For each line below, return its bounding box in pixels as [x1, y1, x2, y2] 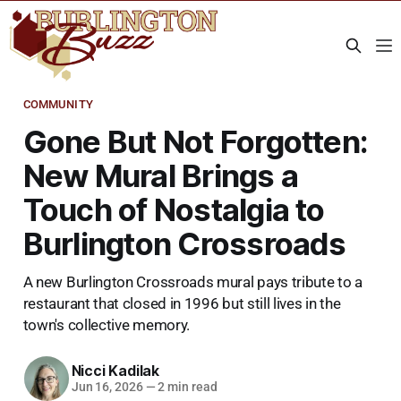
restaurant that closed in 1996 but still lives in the [22, 294, 341, 312]
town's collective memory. [22, 315, 190, 334]
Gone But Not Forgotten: [22, 122, 369, 160]
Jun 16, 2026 [71, 380, 143, 395]
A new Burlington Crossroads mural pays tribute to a [22, 272, 363, 291]
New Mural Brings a [22, 156, 299, 194]
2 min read [155, 380, 218, 395]
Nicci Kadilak [71, 362, 159, 380]
